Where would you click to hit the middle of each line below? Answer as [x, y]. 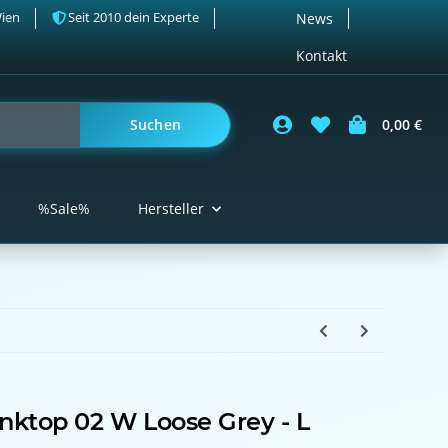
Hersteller [170, 209]
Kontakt [322, 55]
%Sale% [63, 209]
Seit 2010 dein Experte [134, 17]
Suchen [155, 125]
